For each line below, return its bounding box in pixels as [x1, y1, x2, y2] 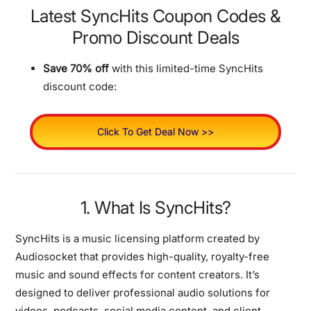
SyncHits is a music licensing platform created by [15, 231, 260, 245]
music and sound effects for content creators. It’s [15, 267, 260, 281]
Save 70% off [43, 61, 110, 75]
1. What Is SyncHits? [80, 196, 231, 218]
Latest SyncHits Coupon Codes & [30, 5, 281, 26]
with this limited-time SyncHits [109, 61, 264, 75]
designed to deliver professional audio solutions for [15, 285, 271, 299]
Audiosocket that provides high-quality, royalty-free [15, 249, 270, 263]
